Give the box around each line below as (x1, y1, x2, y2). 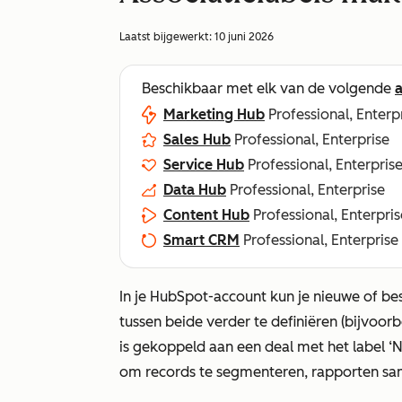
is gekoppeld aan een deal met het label (119, 338, 389, 355)
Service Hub (163, 156, 244, 173)
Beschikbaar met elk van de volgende (142, 80, 395, 97)
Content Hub (163, 206, 249, 223)
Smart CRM (163, 232, 240, 249)
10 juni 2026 (214, 31, 274, 43)
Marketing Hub (163, 106, 265, 123)
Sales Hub (163, 131, 231, 148)
